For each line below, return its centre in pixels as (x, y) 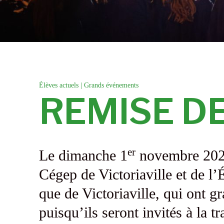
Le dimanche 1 (83, 155)
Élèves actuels (58, 85)
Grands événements (111, 85)
